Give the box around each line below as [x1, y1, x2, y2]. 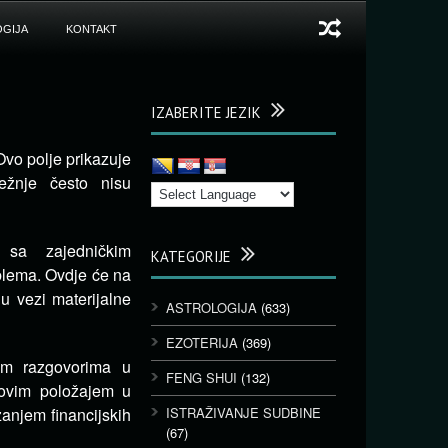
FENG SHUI [166, 368, 237, 387]
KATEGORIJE [151, 247, 231, 266]
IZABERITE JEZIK [151, 103, 261, 122]
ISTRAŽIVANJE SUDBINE [166, 403, 321, 422]
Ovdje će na [45, 263, 132, 286]
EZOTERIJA [166, 333, 238, 352]
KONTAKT [65, 23, 117, 35]
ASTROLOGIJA [166, 298, 257, 317]
